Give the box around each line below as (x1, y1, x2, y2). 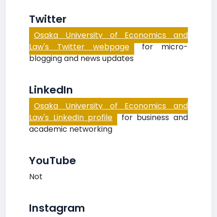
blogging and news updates (29, 53, 134, 64)
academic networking (29, 124, 112, 135)
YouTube (29, 153, 76, 168)
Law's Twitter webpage (29, 41, 129, 52)
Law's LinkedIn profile (29, 112, 113, 123)
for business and (117, 112, 188, 123)
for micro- (134, 41, 188, 52)
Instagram (29, 201, 85, 216)
